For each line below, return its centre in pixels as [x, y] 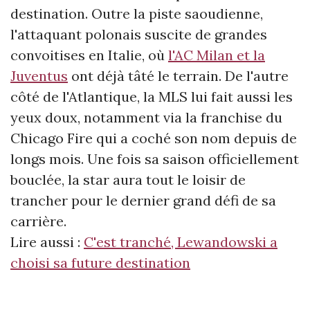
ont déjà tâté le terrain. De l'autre [178, 75]
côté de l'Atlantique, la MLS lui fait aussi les [152, 96]
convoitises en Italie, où [89, 55]
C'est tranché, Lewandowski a [181, 241]
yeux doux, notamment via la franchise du [146, 117]
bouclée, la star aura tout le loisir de [128, 179]
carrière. [38, 221]
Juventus [39, 75]
